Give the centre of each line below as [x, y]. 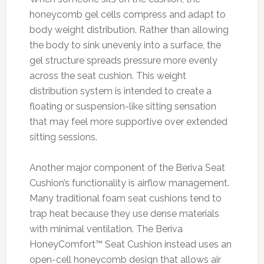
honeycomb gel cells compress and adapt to [127, 14]
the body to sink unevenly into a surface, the [125, 45]
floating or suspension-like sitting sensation [123, 106]
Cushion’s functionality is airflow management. [129, 183]
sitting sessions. [63, 137]
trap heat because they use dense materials [124, 213]
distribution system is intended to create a [120, 91]
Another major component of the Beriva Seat [127, 167]
